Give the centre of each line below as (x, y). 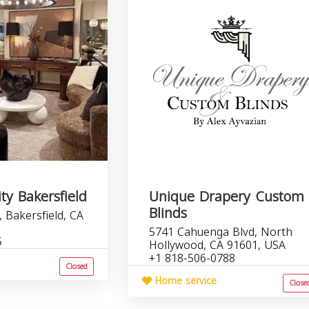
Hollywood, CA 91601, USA (218, 245)
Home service (185, 281)
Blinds (168, 213)
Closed (77, 267)
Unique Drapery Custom (227, 197)
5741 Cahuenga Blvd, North (221, 232)
